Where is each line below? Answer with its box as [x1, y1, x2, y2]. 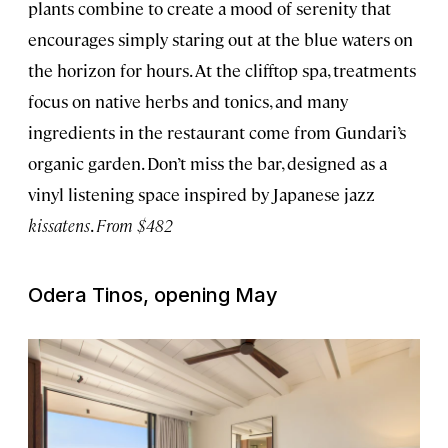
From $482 [96, 214, 173, 237]
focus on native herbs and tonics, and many [28, 90, 348, 113]
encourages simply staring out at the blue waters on [28, 28, 413, 51]
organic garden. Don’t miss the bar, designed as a [28, 152, 387, 175]
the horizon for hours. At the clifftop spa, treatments [28, 59, 416, 82]
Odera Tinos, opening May [28, 283, 278, 308]
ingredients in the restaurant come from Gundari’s [28, 121, 406, 144]
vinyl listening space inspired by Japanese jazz [28, 183, 375, 206]
